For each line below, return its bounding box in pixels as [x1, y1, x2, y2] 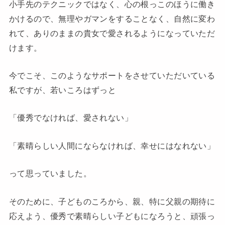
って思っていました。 [9, 169, 92, 178]
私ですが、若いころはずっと [9, 85, 117, 95]
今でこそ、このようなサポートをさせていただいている [9, 71, 215, 80]
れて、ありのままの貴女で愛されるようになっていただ [9, 28, 215, 38]
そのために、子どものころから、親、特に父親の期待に [9, 196, 215, 206]
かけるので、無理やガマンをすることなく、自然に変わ [9, 14, 215, 23]
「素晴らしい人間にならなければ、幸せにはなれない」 [9, 141, 215, 150]
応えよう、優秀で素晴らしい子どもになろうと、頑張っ [9, 211, 215, 220]
